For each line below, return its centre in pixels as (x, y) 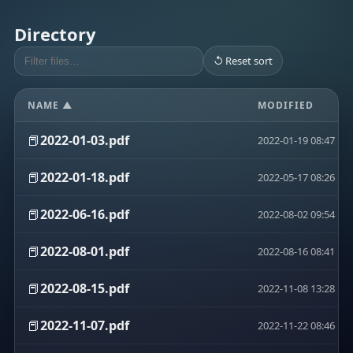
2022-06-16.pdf (85, 214)
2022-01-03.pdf (85, 140)
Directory (55, 34)
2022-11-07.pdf (85, 325)
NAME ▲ (50, 105)
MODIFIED (286, 105)
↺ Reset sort (243, 61)
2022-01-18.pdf (85, 177)
